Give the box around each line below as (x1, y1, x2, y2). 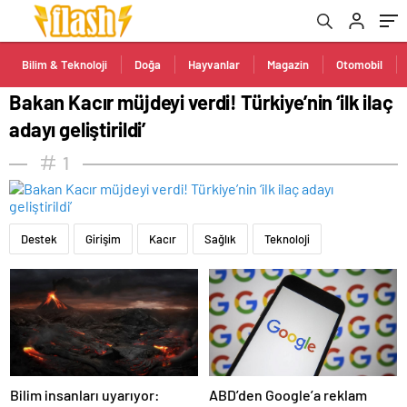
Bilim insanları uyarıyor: (10, 385, 160, 403)
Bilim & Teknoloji (22, 57, 107, 72)
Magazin (267, 57, 309, 72)
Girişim (85, 232, 121, 246)
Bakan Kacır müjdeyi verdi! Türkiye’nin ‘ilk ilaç (9, 90, 393, 114)
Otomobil (336, 57, 382, 72)
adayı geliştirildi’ (9, 117, 146, 141)
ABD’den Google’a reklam (209, 385, 367, 403)
